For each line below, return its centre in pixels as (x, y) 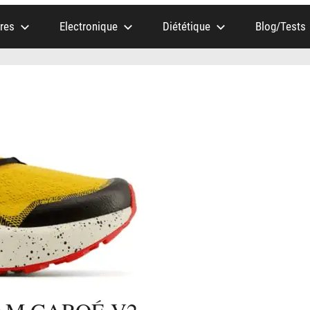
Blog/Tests (280, 27)
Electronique (88, 27)
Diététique (186, 27)
